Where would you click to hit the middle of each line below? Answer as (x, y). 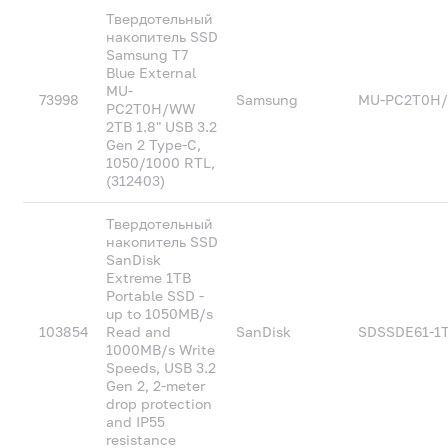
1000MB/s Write (161, 349)
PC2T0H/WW (151, 108)
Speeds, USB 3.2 (161, 367)
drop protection (159, 403)
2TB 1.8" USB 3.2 (162, 126)
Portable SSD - (155, 295)
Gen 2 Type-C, (154, 144)
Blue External (151, 72)
